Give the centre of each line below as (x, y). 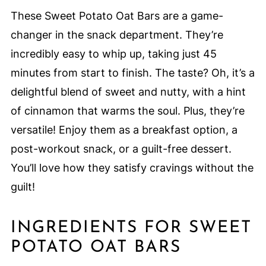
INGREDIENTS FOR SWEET (131, 228)
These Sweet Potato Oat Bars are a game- (117, 16)
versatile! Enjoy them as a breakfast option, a (124, 130)
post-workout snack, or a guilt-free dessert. (121, 149)
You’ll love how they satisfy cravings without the (132, 168)
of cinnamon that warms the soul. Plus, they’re (127, 111)
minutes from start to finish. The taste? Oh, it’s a (132, 73)
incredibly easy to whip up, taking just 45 (113, 54)
